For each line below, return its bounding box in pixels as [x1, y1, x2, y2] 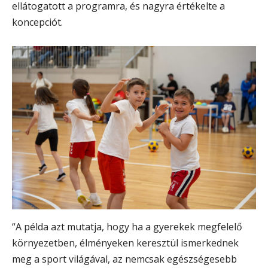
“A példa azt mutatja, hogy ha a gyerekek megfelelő [12, 220, 242, 234]
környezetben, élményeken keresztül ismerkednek [12, 236, 239, 250]
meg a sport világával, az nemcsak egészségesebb [12, 252, 237, 266]
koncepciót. [12, 16, 63, 29]
